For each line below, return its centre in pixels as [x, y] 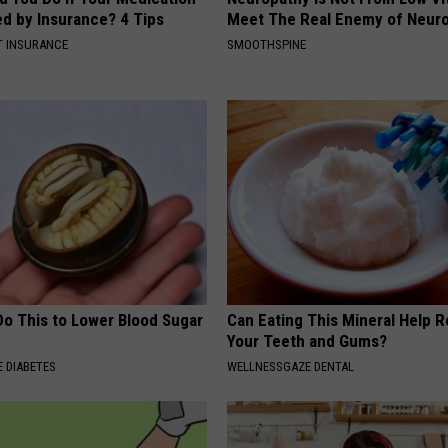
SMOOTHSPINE [267, 44]
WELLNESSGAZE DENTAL [291, 366]
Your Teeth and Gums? [307, 340]
